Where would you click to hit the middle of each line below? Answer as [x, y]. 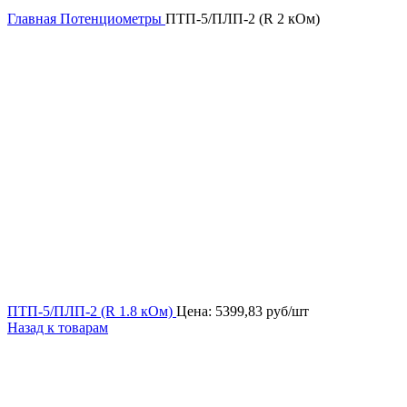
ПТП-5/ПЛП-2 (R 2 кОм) [243, 19]
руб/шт [288, 311]
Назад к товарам [58, 328]
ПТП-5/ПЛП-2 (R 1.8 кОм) [92, 311]
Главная [34, 19]
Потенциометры [113, 19]
